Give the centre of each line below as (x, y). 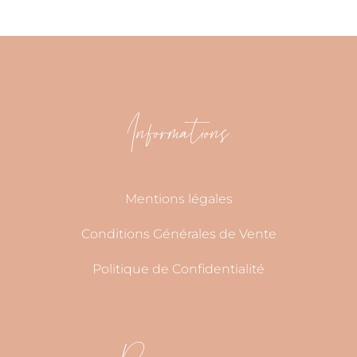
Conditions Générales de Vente (178, 234)
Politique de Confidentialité (178, 269)
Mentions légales (178, 199)
